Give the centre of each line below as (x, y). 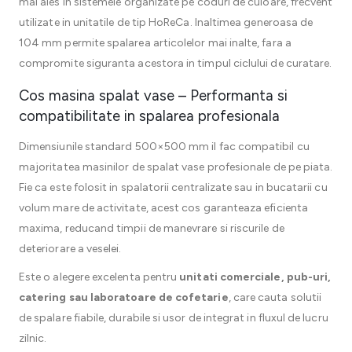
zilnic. (33, 338)
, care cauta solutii (275, 297)
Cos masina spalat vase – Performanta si (153, 95)
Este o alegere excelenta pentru (99, 277)
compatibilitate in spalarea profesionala (149, 116)
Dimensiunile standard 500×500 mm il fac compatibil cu (164, 147)
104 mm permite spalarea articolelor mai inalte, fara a (155, 43)
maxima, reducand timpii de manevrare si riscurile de (152, 228)
